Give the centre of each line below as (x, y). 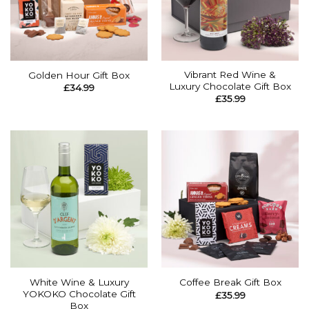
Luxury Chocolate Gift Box (230, 86)
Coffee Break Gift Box (230, 282)
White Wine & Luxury (79, 282)
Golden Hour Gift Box (79, 75)
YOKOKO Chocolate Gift (79, 293)
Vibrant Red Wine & (230, 74)
